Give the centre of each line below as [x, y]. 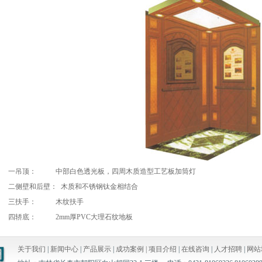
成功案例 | [132, 249]
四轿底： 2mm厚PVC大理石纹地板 [70, 217]
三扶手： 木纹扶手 [46, 202]
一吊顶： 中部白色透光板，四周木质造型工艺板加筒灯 [102, 171]
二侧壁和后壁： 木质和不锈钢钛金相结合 [73, 187]
